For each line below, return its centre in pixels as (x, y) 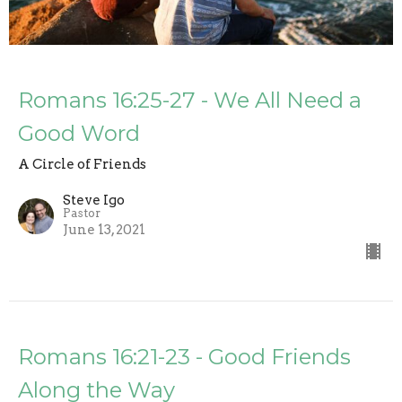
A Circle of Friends (82, 164)
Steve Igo (94, 200)
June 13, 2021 (104, 229)
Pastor (82, 213)
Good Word (79, 133)
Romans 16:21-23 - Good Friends (184, 356)
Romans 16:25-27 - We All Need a (190, 100)
